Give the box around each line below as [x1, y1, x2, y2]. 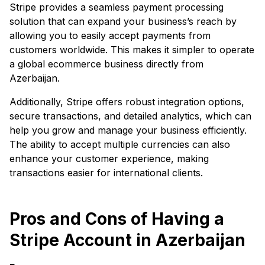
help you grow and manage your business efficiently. [9, 124, 247, 136]
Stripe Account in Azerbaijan [9, 230, 245, 250]
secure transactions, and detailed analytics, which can [9, 109, 251, 122]
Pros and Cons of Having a [9, 208, 224, 229]
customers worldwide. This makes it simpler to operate [9, 43, 254, 56]
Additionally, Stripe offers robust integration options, [9, 95, 244, 108]
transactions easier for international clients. [9, 166, 203, 179]
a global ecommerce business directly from [9, 57, 203, 70]
